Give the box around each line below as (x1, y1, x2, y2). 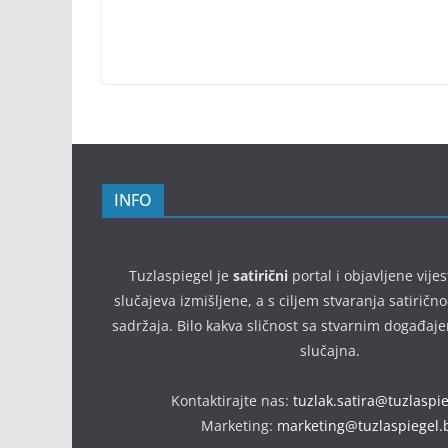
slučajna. (300, 341, 360, 360)
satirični (232, 266, 288, 285)
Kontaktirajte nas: (170, 391, 293, 410)
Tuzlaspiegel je (128, 266, 233, 285)
